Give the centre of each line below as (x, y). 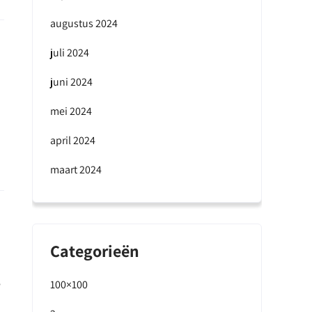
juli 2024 (70, 53)
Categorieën (95, 251)
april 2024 (73, 140)
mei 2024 (71, 111)
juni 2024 (71, 82)
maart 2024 (76, 170)
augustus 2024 (84, 23)
